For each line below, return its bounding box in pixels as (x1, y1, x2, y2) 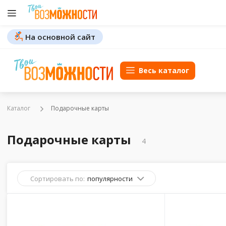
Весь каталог (139, 65, 189, 75)
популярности (87, 174, 133, 184)
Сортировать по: (30, 174, 85, 184)
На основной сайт (25, 32, 95, 42)
